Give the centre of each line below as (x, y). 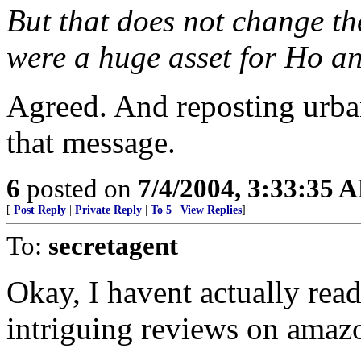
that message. (91, 142)
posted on (79, 188)
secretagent (113, 245)
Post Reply (40, 210)
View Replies (211, 210)
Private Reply (108, 210)
